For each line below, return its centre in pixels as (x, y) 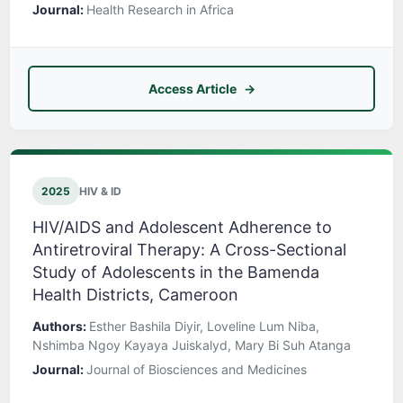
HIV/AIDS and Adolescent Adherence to (182, 228)
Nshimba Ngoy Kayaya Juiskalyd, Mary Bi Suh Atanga (192, 345)
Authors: (61, 327)
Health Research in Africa (160, 10)
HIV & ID (100, 192)
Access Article (192, 89)
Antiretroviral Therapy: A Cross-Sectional (189, 250)
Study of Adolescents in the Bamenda (176, 273)
